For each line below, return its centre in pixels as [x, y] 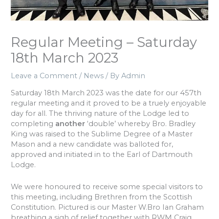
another [70, 124]
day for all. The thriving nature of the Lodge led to [100, 114]
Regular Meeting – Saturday [104, 42]
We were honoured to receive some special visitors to [107, 186]
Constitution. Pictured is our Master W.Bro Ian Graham [108, 207]
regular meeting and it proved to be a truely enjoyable [109, 103]
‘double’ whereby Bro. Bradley [141, 124]
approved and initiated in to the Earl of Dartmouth [102, 155]
